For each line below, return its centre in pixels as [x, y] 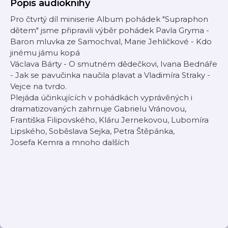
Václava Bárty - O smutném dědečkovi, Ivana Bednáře [114, 64]
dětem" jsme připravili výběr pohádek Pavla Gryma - [110, 30]
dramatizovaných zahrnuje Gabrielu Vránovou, [98, 109]
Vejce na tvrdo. [38, 86]
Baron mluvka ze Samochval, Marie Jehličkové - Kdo [111, 41]
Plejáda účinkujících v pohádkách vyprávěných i [101, 97]
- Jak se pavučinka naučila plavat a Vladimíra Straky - [110, 75]
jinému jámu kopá [45, 53]
